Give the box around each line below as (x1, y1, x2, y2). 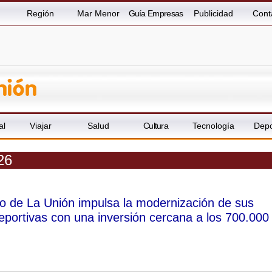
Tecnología (192, 121, 234, 131)
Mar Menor (76, 8, 120, 18)
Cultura (143, 121, 169, 131)
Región (27, 8, 54, 18)
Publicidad (194, 8, 233, 18)
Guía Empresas (128, 8, 183, 18)
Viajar (29, 121, 52, 131)
